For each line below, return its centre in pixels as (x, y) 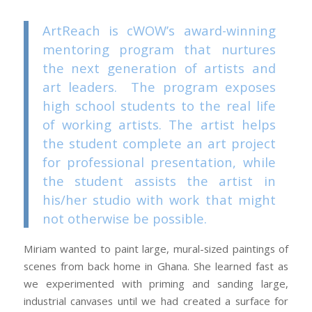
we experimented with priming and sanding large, (156, 284)
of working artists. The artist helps (159, 124)
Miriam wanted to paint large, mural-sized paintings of (156, 249)
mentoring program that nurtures (159, 49)
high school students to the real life (159, 105)
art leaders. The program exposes (159, 86)
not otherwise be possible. (124, 218)
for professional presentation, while (159, 162)
